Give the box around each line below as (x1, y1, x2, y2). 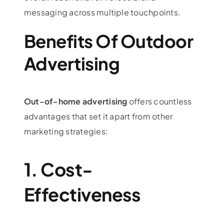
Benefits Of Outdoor (23, 29, 193, 52)
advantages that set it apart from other (23, 111, 173, 122)
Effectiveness (23, 183, 141, 206)
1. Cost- (23, 158, 93, 181)
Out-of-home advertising (23, 96, 129, 107)
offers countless (128, 96, 192, 107)
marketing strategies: (23, 126, 108, 137)
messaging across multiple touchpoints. (23, 6, 181, 17)
